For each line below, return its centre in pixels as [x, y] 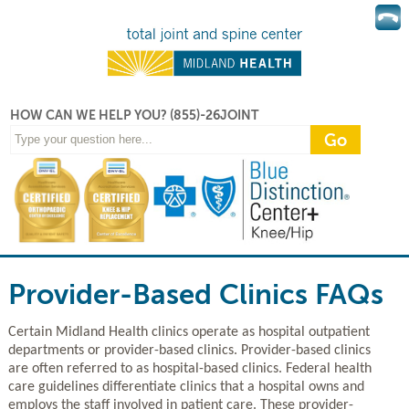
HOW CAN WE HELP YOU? [90, 115]
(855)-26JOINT [215, 115]
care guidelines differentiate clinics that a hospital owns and [186, 387]
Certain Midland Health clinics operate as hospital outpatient [189, 332]
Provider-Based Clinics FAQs [195, 294]
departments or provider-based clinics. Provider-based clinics [189, 350]
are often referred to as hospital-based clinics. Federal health [189, 368]
